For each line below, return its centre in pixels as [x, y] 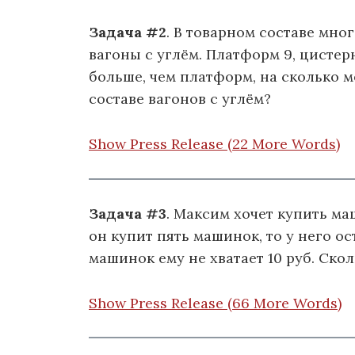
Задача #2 [128, 32]
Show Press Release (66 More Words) [215, 303]
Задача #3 [128, 213]
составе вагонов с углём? [180, 99]
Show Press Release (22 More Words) [214, 144]
